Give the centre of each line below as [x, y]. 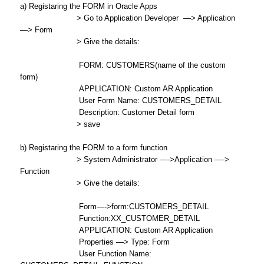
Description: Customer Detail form [107, 112]
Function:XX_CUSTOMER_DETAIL [110, 218]
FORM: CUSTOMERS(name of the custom [123, 65]
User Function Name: [85, 254]
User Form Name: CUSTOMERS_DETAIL [121, 100]
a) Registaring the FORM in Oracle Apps [88, 6]
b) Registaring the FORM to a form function [93, 148]
